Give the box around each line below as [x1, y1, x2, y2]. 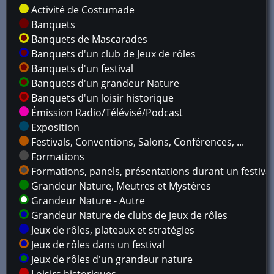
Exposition [29, 120, 80, 134]
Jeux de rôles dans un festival [29, 238, 165, 251]
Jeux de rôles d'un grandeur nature [29, 253, 193, 266]
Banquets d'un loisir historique [29, 91, 174, 105]
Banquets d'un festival [29, 62, 133, 75]
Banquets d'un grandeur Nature [29, 76, 179, 90]
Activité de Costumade [29, 3, 135, 17]
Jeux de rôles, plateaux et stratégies [29, 223, 194, 237]
